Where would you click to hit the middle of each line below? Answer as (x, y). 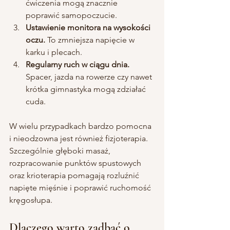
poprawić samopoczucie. (71, 15)
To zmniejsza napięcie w (91, 40)
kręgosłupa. (31, 200)
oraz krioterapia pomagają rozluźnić (75, 175)
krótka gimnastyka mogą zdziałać (87, 89)
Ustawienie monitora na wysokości (89, 27)
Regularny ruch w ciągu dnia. (78, 64)
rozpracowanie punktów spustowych (76, 163)
